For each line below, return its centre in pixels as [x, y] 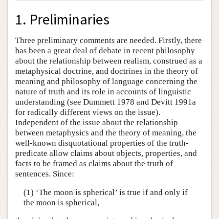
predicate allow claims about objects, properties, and [106, 153]
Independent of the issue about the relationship [97, 123]
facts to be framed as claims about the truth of [94, 164]
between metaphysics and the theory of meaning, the [106, 133]
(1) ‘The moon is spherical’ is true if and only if [105, 192]
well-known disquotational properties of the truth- [102, 143]
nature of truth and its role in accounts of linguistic [103, 92]
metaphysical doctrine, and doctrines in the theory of [107, 71]
